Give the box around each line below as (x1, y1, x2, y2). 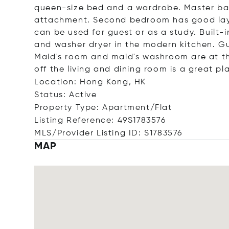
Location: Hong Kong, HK (34, 78, 147, 86)
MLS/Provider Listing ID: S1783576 (34, 129, 183, 138)
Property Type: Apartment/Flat (34, 104, 172, 112)
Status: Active (34, 91, 97, 99)
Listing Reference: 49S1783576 (34, 117, 166, 125)
